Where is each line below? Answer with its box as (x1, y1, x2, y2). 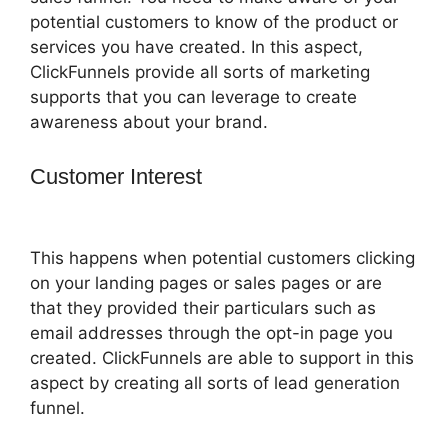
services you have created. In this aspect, (30, 36, 363, 57)
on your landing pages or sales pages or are (30, 273, 382, 294)
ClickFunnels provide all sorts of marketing (30, 61, 370, 82)
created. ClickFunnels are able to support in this (30, 348, 414, 369)
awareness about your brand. (30, 111, 268, 132)
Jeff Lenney (208, 164, 320, 190)
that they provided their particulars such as (30, 298, 376, 319)
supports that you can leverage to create (30, 86, 357, 107)
